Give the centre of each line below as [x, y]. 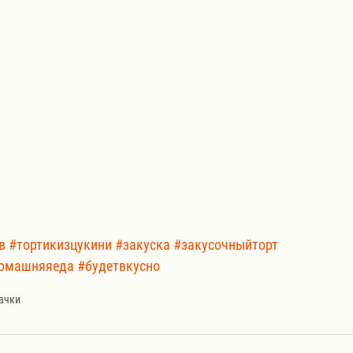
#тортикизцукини [60, 245]
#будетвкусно [119, 266]
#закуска [143, 245]
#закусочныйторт [226, 245]
